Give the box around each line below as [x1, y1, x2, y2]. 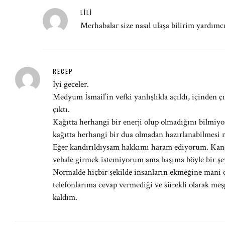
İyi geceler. [53, 79, 89, 90]
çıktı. [53, 104, 70, 115]
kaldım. [53, 192, 77, 203]
